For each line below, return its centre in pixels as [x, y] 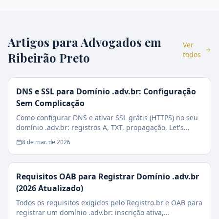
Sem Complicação [50, 103]
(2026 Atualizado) [50, 188]
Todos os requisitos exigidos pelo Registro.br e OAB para [109, 203]
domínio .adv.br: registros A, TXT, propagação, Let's [100, 127]
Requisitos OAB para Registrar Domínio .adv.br [108, 176]
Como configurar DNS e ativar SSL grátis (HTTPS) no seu [107, 118]
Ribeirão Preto [49, 58]
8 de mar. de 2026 [46, 142]
